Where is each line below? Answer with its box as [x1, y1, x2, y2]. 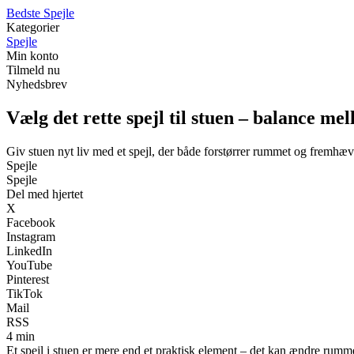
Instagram [6, 229, 55, 243]
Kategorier [6, 21, 59, 34]
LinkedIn [6, 243, 52, 258]
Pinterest [6, 272, 49, 286]
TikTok [6, 286, 43, 300]
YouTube [6, 258, 52, 272]
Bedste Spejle [6, 6, 74, 20]
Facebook [6, 215, 55, 229]
